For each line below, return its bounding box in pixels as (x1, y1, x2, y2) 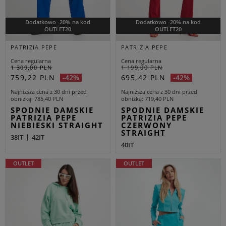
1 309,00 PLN (11, 64, 52, 72)
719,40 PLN (145, 95, 174, 103)
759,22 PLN (11, 73, 55, 83)
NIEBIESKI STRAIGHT (11, 120, 103, 131)
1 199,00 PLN (121, 64, 163, 72)
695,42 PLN (121, 73, 165, 83)
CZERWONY (121, 120, 172, 131)
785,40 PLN (34, 95, 63, 103)
